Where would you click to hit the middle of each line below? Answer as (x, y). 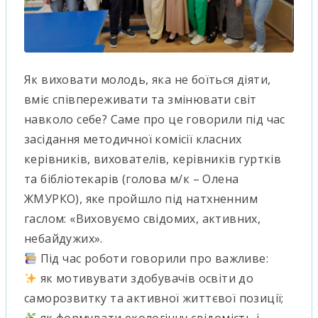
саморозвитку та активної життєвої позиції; (154, 298)
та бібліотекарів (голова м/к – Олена (132, 179)
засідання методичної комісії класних (133, 139)
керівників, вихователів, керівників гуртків (153, 159)
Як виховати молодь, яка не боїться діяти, (148, 80)
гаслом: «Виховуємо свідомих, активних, (143, 219)
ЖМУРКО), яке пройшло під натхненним (141, 199)
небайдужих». (64, 239)
